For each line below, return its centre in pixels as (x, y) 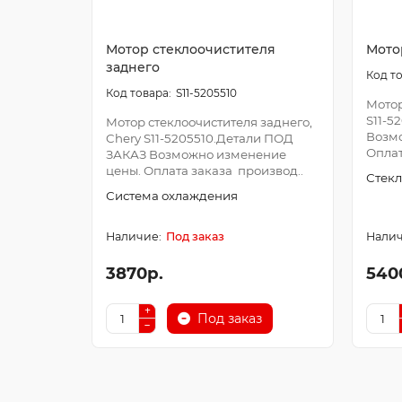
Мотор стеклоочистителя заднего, (209, 122)
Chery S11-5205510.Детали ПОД (200, 138)
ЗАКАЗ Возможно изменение (196, 154)
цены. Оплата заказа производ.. (205, 170)
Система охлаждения (172, 195)
